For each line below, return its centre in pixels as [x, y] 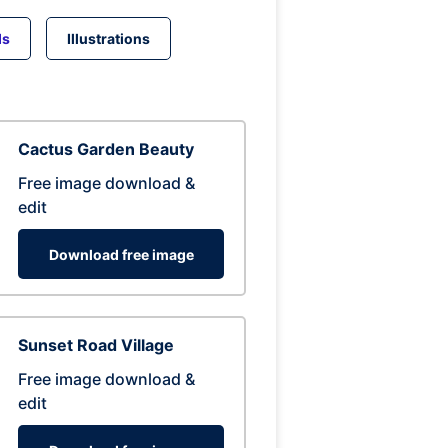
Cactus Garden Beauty [106, 149]
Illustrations [108, 38]
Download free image [121, 254]
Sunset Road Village [96, 345]
